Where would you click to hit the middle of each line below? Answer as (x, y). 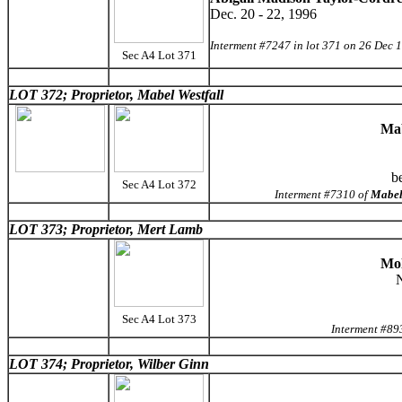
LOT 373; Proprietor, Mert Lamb (106, 229)
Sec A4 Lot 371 (159, 55)
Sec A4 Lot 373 (159, 319)
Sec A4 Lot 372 (159, 184)
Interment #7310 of (323, 194)
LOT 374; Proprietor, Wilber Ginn (109, 364)
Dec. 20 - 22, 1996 (263, 14)
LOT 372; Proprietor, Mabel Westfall (116, 95)
